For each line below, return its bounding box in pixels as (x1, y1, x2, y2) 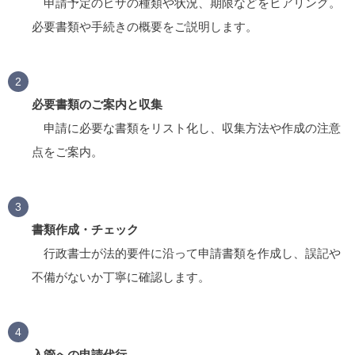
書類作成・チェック (32, 223, 139, 237)
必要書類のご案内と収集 (32, 97, 162, 112)
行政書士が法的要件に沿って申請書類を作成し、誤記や (32, 246, 341, 261)
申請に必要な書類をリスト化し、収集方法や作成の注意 (32, 121, 341, 136)
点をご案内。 (32, 145, 103, 159)
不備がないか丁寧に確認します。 (32, 270, 210, 284)
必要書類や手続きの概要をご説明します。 (32, 20, 258, 34)
